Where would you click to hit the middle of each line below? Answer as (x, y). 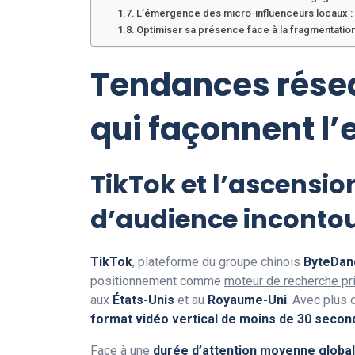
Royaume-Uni (247, 300)
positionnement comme (157, 281)
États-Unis (143, 300)
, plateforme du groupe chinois (218, 261)
